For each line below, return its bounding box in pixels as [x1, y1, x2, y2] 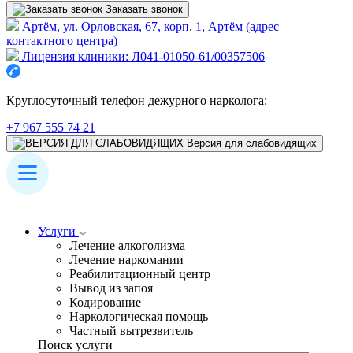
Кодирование [69, 295, 141, 309]
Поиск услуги [38, 338, 113, 351]
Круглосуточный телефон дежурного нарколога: [6, 94, 267, 107]
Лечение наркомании [69, 253, 184, 266]
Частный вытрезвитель [69, 324, 193, 337]
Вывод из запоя [69, 281, 153, 295]
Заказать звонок [106, 3, 183, 15]
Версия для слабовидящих [187, 137, 317, 149]
